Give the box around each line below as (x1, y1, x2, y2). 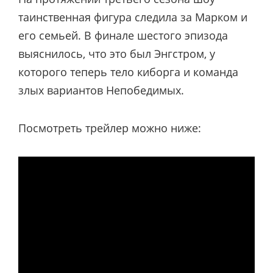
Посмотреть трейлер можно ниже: (18, 120, 201, 135)
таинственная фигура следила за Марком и (18, 9, 247, 24)
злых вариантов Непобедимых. (18, 82, 184, 97)
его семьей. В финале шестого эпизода (18, 27, 228, 43)
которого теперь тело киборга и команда (18, 64, 238, 79)
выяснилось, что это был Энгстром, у (18, 46, 215, 61)
